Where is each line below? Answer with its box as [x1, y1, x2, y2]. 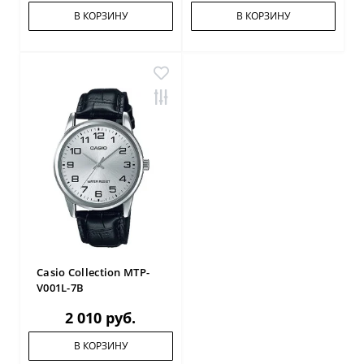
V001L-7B [36, 280, 84, 296]
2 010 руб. [65, 308, 136, 328]
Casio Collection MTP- [36, 265, 150, 280]
